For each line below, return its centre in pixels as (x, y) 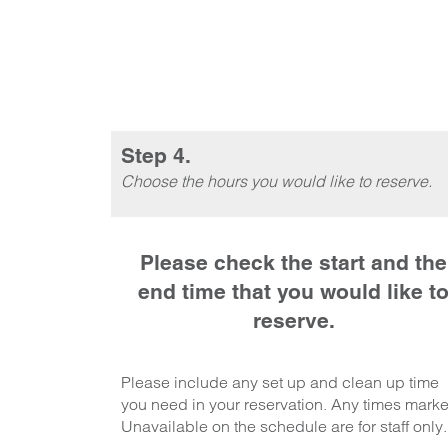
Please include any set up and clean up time (279, 382)
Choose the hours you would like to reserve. (276, 181)
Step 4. (155, 155)
